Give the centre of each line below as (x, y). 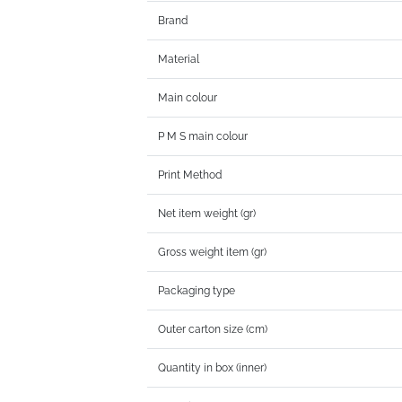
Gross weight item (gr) (213, 253)
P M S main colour (203, 137)
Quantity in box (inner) (213, 368)
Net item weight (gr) (207, 214)
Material (179, 60)
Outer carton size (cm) (213, 330)
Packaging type (197, 291)
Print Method (190, 175)
